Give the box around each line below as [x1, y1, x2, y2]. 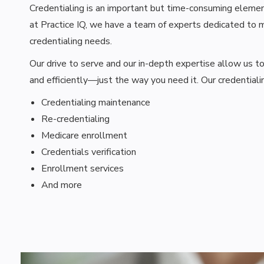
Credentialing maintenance [41, 96, 150, 109]
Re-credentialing [41, 113, 110, 126]
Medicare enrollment [41, 129, 127, 142]
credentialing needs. [29, 35, 112, 48]
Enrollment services [41, 162, 124, 175]
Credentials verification [41, 146, 136, 159]
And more [41, 179, 82, 192]
